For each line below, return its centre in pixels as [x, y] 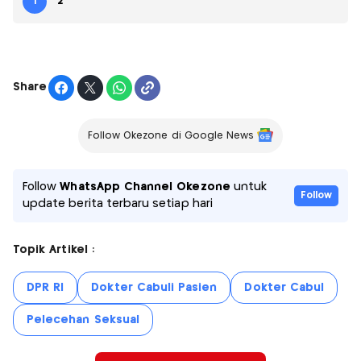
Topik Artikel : [54, 249]
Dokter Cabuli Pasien [154, 287]
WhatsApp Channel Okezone [145, 187]
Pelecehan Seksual [83, 320]
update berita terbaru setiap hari [118, 203]
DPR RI [46, 287]
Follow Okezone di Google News [171, 135]
